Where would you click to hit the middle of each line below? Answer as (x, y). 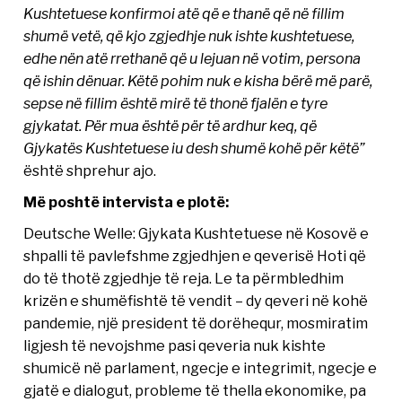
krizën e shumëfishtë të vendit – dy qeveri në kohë (196, 300)
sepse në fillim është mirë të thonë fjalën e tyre (176, 103)
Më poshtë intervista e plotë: (127, 201)
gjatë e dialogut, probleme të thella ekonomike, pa (195, 390)
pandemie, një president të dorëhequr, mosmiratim (196, 323)
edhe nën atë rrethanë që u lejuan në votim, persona (192, 58)
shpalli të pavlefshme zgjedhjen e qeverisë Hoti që (195, 255)
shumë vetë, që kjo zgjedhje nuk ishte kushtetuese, (189, 35)
